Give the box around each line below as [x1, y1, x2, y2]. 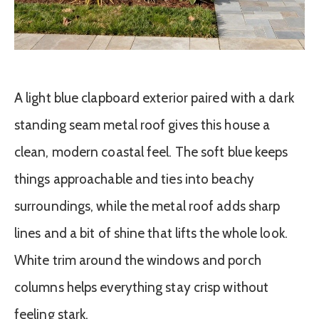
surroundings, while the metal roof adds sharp [14, 197, 281, 214]
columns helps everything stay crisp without [14, 278, 269, 296]
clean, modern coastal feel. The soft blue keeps [14, 143, 288, 160]
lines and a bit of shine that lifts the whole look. [14, 224, 288, 241]
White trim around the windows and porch [14, 251, 261, 268]
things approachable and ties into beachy [14, 170, 254, 187]
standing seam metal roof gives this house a [14, 116, 271, 133]
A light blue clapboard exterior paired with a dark [14, 89, 294, 106]
